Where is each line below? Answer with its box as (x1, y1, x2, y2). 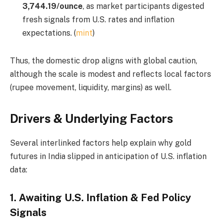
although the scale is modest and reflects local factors (10, 69, 211, 79)
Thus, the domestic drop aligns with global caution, (10, 56, 197, 66)
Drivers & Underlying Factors (10, 111, 173, 126)
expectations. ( (22, 28, 76, 38)
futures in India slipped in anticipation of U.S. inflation (10, 152, 207, 162)
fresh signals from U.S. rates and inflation (22, 15, 174, 25)
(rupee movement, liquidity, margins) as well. (10, 83, 171, 93)
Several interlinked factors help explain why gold (10, 138, 191, 148)
